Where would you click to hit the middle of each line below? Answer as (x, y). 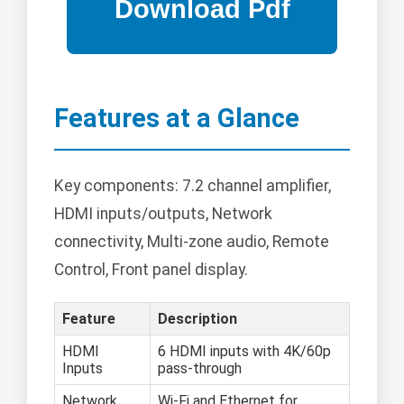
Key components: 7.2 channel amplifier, (193, 186)
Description (197, 319)
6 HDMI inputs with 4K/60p (244, 352)
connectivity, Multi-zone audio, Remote (192, 242)
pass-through (200, 369)
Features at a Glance (177, 119)
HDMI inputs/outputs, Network (163, 214)
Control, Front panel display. (151, 270)
